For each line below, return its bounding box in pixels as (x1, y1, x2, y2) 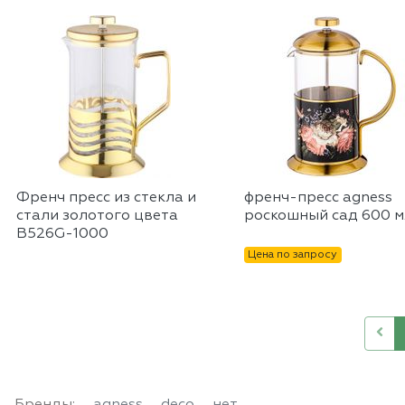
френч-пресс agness (243, 191, 392, 206)
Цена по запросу (248, 250, 338, 261)
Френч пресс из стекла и (16, 191, 196, 206)
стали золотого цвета (16, 209, 178, 224)
